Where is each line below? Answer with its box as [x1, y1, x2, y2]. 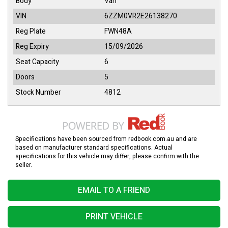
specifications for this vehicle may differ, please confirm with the [15, 152, 199, 161]
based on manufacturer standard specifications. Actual [15, 143, 173, 153]
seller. [15, 160, 32, 170]
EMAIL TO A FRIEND [78, 184, 150, 197]
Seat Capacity [16, 56, 59, 68]
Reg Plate [16, 26, 46, 37]
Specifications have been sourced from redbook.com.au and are [15, 134, 197, 144]
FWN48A [104, 26, 132, 37]
